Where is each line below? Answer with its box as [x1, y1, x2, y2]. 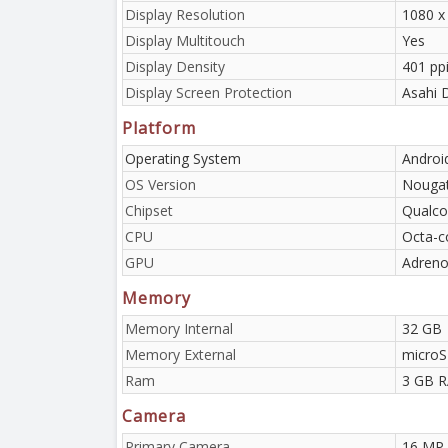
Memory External [125, 344, 236, 364]
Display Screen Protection [125, 82, 292, 102]
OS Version [125, 174, 196, 194]
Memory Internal [125, 318, 233, 338]
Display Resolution [125, 4, 245, 24]
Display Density [125, 56, 225, 76]
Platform [122, 116, 196, 139]
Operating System [125, 148, 241, 168]
